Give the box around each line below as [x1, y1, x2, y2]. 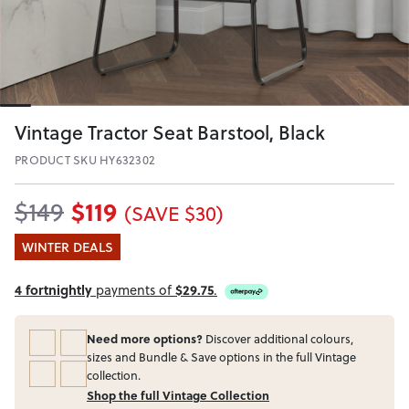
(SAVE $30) [124, 199, 224, 228]
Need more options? [87, 330, 203, 347]
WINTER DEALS [22, 236, 113, 257]
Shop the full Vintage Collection [87, 386, 269, 404]
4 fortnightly [15, 279, 92, 299]
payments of [92, 279, 175, 299]
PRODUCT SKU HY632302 [15, 152, 156, 169]
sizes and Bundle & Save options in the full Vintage [87, 348, 356, 365]
